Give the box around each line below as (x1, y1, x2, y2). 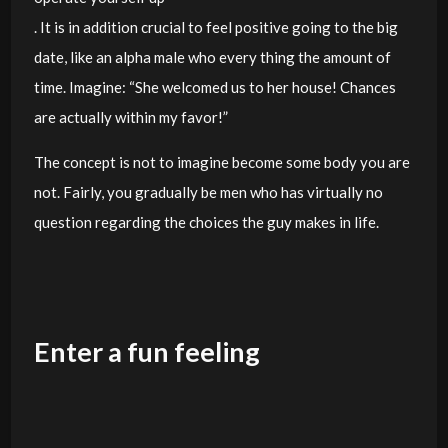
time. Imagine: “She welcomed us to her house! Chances (33, 77, 396, 96)
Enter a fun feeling (33, 334, 260, 368)
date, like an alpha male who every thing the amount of (33, 47, 391, 66)
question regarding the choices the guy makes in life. (33, 212, 379, 231)
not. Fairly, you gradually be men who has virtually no (33, 182, 383, 201)
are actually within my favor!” (33, 107, 228, 126)
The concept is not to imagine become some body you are (33, 152, 410, 171)
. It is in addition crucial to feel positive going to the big (33, 17, 398, 36)
